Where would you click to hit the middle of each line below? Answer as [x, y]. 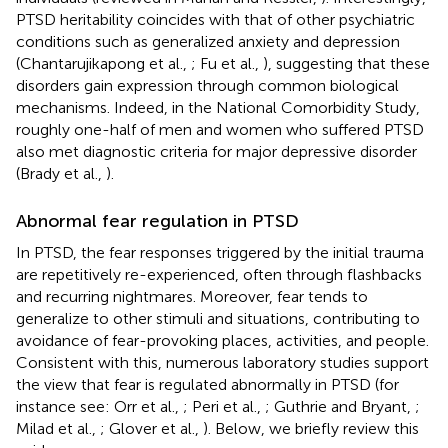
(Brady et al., [61, 173]
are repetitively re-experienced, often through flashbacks [219, 274]
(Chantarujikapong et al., [103, 63]
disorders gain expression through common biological [207, 85]
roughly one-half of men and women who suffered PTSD [220, 129]
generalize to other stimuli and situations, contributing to [218, 318]
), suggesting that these [346, 63]
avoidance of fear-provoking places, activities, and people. [222, 340]
